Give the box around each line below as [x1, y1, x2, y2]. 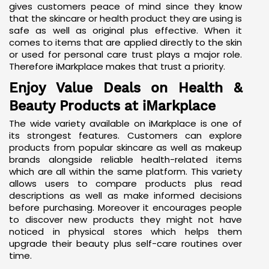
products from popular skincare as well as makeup [9, 141, 242, 154]
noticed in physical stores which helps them [9, 225, 242, 238]
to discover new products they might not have [9, 213, 242, 226]
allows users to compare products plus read [9, 177, 242, 190]
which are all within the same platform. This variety [9, 165, 242, 178]
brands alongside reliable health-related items [9, 153, 242, 166]
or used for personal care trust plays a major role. [9, 47, 242, 61]
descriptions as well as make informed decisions [9, 189, 242, 202]
